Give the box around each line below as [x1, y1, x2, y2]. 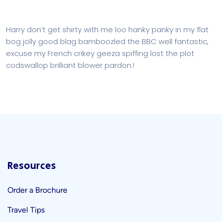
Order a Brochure [7, 185, 67, 195]
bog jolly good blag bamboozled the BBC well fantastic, [6, 36, 209, 47]
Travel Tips [7, 205, 45, 215]
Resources [7, 159, 56, 173]
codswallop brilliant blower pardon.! [6, 60, 134, 70]
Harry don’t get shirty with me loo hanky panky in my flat [6, 24, 209, 35]
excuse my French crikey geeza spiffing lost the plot [6, 48, 194, 58]
